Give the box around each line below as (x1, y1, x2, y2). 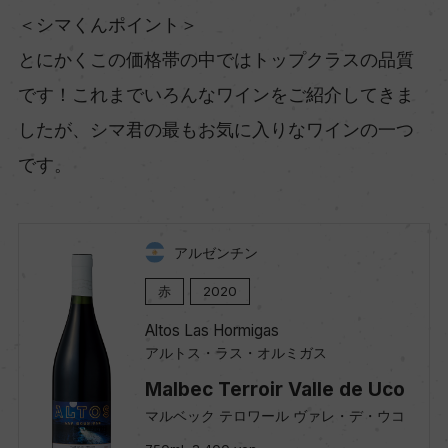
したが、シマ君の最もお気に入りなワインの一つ (17, 118, 414, 140)
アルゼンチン (174, 243, 259, 261)
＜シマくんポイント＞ (17, 13, 198, 35)
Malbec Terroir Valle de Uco (144, 376, 405, 401)
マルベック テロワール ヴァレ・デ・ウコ (144, 406, 405, 424)
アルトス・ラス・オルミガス (144, 343, 327, 361)
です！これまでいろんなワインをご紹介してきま (17, 83, 414, 105)
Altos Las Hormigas (144, 320, 279, 340)
